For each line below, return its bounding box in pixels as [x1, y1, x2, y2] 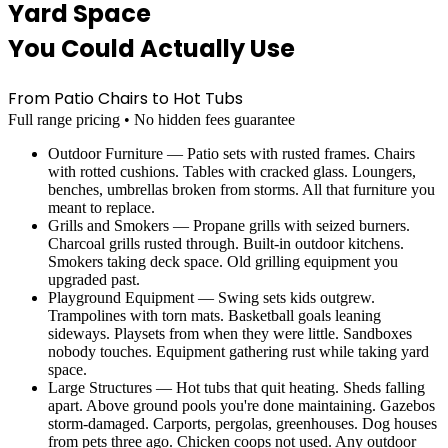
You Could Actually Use [8, 32, 295, 66]
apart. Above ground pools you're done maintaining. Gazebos [48, 397, 435, 415]
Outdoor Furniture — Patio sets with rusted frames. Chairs [48, 145, 415, 163]
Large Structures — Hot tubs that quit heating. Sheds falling [48, 379, 425, 397]
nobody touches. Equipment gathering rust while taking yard [48, 343, 429, 361]
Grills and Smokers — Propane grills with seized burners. [48, 217, 410, 235]
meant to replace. [48, 199, 155, 217]
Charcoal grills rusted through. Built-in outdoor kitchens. [48, 235, 404, 253]
